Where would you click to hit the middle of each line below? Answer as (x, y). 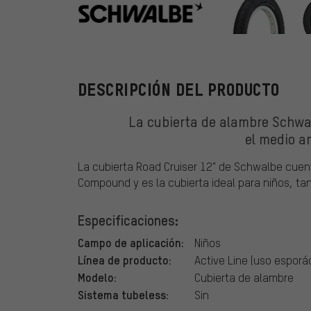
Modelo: (97, 277)
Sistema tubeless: (123, 295)
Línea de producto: (125, 260)
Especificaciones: (128, 220)
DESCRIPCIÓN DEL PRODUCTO (179, 90)
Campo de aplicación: (131, 243)
